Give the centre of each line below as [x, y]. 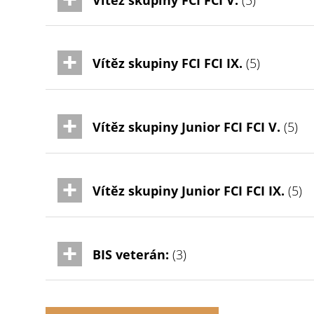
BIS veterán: [131, 254]
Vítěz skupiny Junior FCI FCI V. [187, 127]
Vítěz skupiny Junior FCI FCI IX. [189, 191]
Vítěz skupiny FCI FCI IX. [168, 63]
